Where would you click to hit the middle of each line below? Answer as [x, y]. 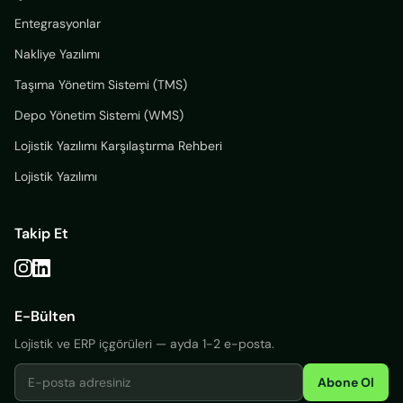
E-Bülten [45, 317]
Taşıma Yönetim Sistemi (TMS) [101, 85]
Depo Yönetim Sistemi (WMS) [99, 116]
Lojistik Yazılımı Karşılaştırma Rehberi [118, 146]
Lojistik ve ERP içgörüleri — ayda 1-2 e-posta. [144, 344]
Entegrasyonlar [58, 24]
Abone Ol [346, 383]
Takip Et [41, 234]
